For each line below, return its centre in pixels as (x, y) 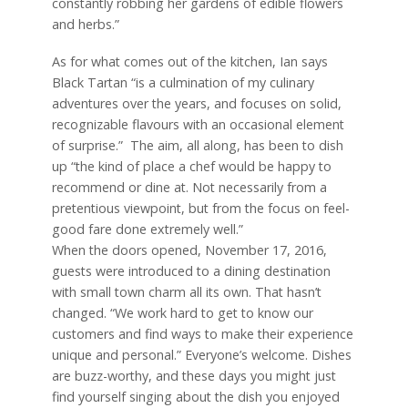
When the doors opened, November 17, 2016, (189, 250)
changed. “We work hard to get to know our (182, 313)
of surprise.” (87, 146)
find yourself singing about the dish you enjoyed (195, 397)
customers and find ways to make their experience (202, 334)
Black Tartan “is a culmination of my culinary (183, 83)
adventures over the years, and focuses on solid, (196, 104)
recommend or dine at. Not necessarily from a (189, 188)
